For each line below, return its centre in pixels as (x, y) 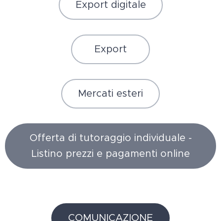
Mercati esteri (110, 93)
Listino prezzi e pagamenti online (110, 153)
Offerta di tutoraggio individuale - (110, 138)
